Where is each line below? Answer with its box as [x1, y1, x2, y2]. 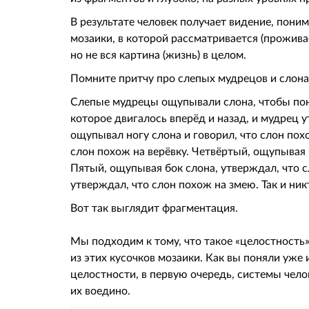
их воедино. [70, 283, 130, 297]
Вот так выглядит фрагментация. [70, 201, 238, 215]
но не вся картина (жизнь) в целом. [70, 48, 246, 61]
